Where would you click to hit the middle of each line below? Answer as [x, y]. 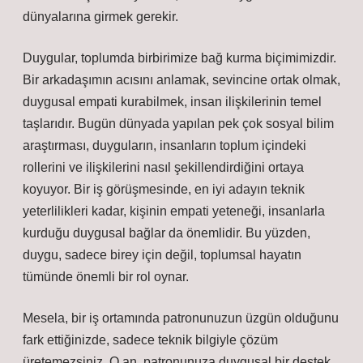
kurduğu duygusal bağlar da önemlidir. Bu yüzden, [167, 233]
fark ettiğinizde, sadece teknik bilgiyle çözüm [150, 340]
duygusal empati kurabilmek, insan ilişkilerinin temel [172, 102]
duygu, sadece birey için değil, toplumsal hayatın [162, 255]
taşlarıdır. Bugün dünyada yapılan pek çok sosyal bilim [178, 124]
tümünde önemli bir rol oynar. [106, 277]
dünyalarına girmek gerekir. [100, 17]
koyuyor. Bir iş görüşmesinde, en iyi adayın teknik [164, 189]
